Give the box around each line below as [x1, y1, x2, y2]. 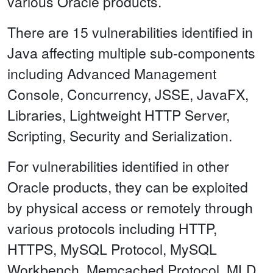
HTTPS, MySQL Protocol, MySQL [7, 239, 217, 260]
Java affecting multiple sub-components [7, 43, 255, 63]
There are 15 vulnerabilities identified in [7, 22, 253, 43]
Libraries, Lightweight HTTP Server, [7, 105, 230, 126]
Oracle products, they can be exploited [7, 177, 248, 197]
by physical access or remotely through [7, 197, 253, 218]
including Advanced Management [7, 63, 216, 84]
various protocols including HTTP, [7, 218, 217, 239]
